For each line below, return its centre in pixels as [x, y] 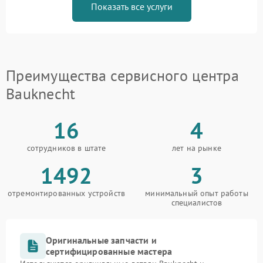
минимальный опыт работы [197, 193]
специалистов [197, 203]
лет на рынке [197, 148]
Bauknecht [41, 94]
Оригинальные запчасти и [101, 240]
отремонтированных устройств [66, 193]
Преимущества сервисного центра [122, 76]
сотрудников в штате [66, 148]
